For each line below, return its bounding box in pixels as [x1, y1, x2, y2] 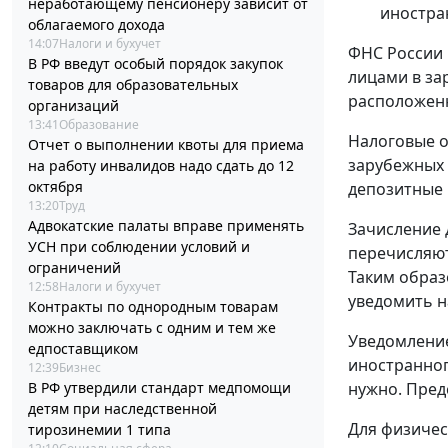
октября [28, 177, 83, 197]
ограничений [28, 258, 121, 278]
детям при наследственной [28, 399, 217, 419]
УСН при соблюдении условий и [28, 237, 250, 257]
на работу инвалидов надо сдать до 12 [28, 156, 294, 176]
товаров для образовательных [28, 75, 238, 95]
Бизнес [59, 359, 101, 377]
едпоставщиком [28, 339, 138, 359]
